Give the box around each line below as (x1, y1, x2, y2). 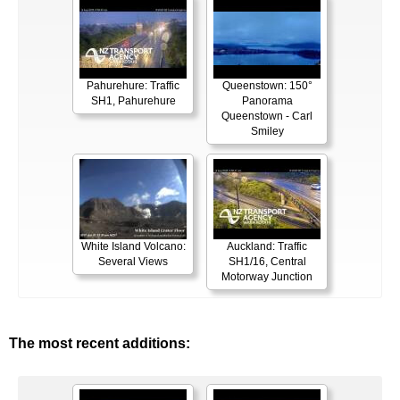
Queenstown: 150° (221, 79, 312, 93)
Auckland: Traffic (227, 240, 307, 254)
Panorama (241, 95, 293, 108)
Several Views (98, 255, 168, 269)
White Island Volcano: (80, 240, 186, 254)
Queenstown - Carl (221, 110, 312, 123)
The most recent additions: (9, 336, 190, 352)
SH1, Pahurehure (90, 95, 176, 108)
